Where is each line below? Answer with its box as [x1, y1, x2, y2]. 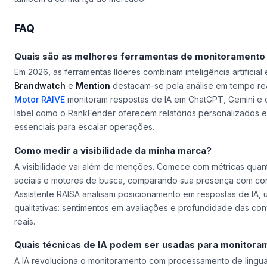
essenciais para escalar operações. [14, 122, 154, 132]
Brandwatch [14, 80, 66, 91]
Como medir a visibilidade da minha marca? [14, 145, 212, 157]
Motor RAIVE [14, 94, 65, 105]
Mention [76, 80, 110, 91]
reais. [14, 216, 35, 226]
